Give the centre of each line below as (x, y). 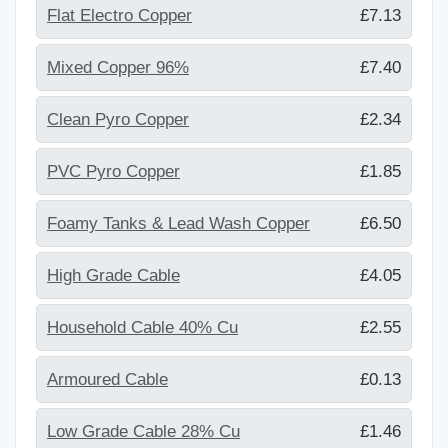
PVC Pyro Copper (113, 171)
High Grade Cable (113, 275)
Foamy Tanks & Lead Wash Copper (178, 223)
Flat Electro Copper (119, 15)
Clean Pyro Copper (118, 119)
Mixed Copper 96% (118, 67)
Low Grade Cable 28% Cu (143, 431)
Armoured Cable (107, 379)
